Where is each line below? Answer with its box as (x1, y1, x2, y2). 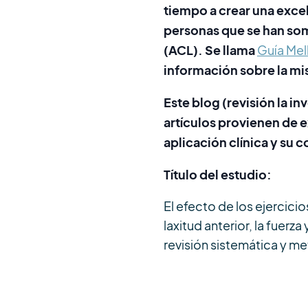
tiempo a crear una (164, 2, 276, 18)
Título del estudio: (164, 166, 272, 182)
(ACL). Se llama (164, 42, 257, 58)
